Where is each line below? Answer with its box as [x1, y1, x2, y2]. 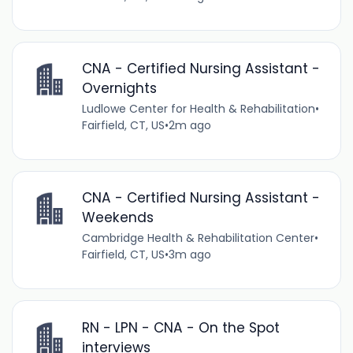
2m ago [168, 117, 211, 134]
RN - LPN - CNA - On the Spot [81, 318, 280, 337]
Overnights [81, 79, 157, 98]
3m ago [168, 247, 211, 263]
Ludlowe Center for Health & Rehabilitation [81, 101, 315, 117]
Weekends [81, 208, 154, 228]
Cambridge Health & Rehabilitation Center [81, 230, 314, 247]
